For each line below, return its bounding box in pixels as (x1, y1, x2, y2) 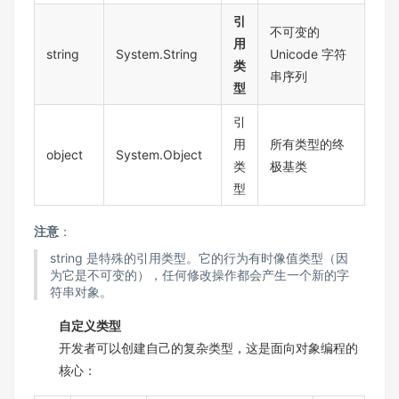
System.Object (116, 147, 202, 163)
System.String (116, 46, 198, 62)
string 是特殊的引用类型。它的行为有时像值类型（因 (49, 250, 348, 266)
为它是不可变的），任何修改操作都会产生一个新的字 (49, 267, 349, 283)
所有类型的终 (270, 136, 345, 152)
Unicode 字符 (270, 46, 346, 62)
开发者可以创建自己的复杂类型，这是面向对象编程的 (59, 340, 358, 356)
